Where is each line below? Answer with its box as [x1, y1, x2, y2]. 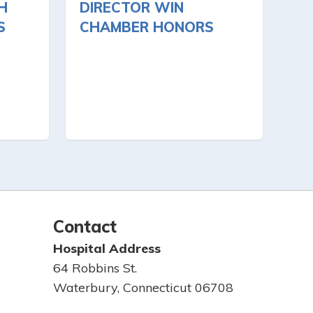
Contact [53, 216, 117, 237]
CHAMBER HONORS [80, 18, 214, 36]
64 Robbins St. [53, 260, 137, 276]
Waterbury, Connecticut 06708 [53, 279, 233, 296]
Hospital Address [53, 240, 161, 256]
